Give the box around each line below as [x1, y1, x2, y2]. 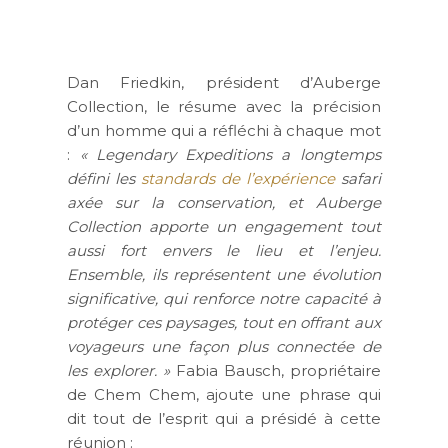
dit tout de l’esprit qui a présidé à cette [67, 409, 381, 429]
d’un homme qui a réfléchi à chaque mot [67, 121, 381, 141]
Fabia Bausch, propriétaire [170, 361, 381, 381]
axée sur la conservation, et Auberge [67, 193, 381, 213]
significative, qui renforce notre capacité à [67, 289, 381, 309]
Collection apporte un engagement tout [67, 217, 381, 237]
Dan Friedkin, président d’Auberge [67, 73, 381, 93]
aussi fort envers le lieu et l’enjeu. [67, 241, 381, 261]
